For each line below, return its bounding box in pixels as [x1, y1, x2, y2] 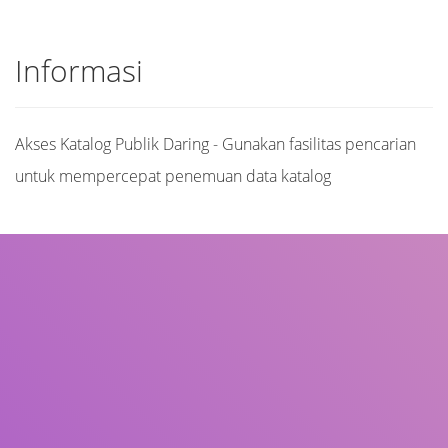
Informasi [15, 50, 143, 91]
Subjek [22, 410, 66, 427]
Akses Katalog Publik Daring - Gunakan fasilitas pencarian [15, 133, 416, 155]
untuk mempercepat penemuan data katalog [15, 165, 331, 187]
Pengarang [22, 352, 89, 369]
